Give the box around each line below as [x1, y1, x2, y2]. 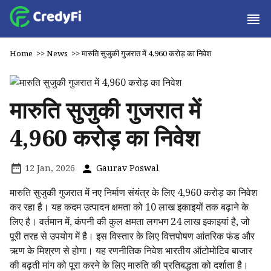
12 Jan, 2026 [22, 162, 75, 174]
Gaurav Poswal [94, 162, 159, 174]
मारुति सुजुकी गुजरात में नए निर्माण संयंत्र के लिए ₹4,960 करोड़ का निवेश [10, 186, 257, 199]
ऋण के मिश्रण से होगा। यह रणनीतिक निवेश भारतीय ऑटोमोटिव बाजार [10, 244, 252, 257]
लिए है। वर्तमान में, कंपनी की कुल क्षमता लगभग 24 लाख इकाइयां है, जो [10, 215, 250, 228]
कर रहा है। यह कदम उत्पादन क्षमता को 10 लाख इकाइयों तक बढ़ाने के [10, 200, 249, 214]
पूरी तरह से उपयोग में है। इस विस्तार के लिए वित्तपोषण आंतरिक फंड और [10, 229, 255, 243]
